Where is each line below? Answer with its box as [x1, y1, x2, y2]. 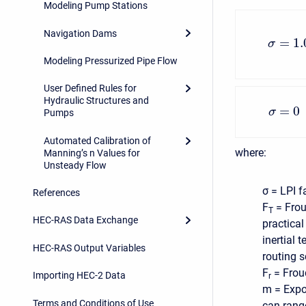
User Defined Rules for [44, 83, 137, 94]
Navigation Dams [44, 27, 117, 39]
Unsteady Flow [44, 159, 107, 171]
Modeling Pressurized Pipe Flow [44, 55, 178, 66]
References [33, 187, 80, 199]
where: [235, 146, 266, 159]
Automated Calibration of [44, 135, 151, 146]
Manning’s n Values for [44, 147, 140, 158]
